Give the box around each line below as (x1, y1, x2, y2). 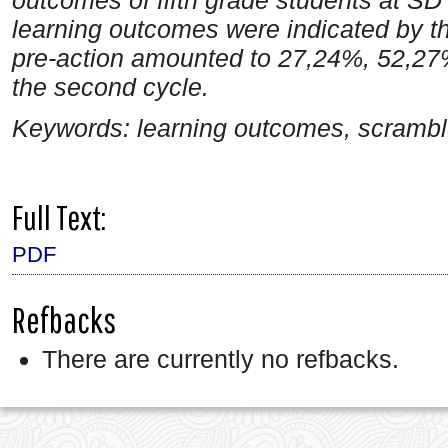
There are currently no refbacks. (42, 345, 399, 374)
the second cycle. (12, 72, 209, 101)
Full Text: (12, 197, 106, 238)
